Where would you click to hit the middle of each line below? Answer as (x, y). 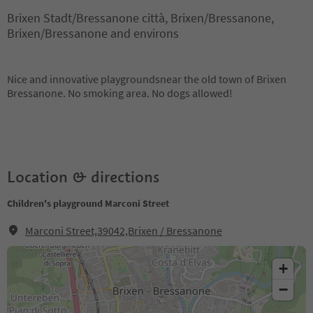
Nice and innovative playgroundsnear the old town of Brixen (147, 79)
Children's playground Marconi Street (88, 203)
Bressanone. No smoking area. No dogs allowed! (120, 93)
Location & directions (83, 177)
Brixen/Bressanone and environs (93, 33)
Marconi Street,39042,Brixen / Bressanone (124, 231)
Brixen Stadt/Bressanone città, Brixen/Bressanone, (140, 18)
